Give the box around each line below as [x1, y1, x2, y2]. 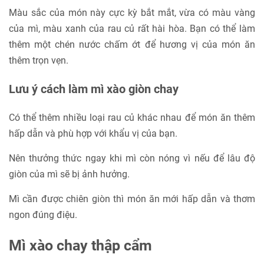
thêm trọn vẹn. [9, 55, 68, 67]
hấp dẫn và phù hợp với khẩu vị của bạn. [9, 128, 177, 140]
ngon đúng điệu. [9, 209, 77, 221]
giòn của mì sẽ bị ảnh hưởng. [9, 169, 130, 180]
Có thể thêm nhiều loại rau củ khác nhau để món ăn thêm [9, 112, 255, 124]
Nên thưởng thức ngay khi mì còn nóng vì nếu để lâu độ [9, 153, 255, 164]
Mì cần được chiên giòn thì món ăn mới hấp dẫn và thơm [9, 193, 255, 205]
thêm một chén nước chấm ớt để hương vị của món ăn [9, 39, 255, 51]
